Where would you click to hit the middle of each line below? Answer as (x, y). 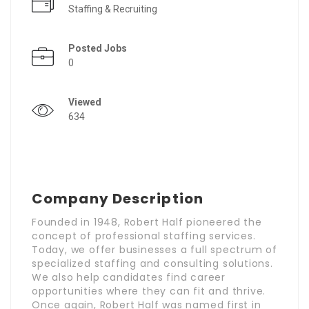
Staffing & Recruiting (113, 9)
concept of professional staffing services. (144, 236)
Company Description (118, 198)
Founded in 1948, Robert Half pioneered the (147, 222)
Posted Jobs (98, 48)
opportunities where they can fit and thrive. (149, 291)
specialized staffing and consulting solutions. (152, 263)
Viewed (85, 102)
